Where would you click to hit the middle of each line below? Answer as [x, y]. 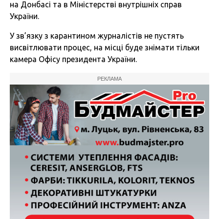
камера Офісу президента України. [73, 59]
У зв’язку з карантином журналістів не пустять [97, 36]
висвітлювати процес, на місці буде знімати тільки [105, 48]
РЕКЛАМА [109, 79]
